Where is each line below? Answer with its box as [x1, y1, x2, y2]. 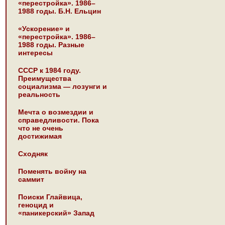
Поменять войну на [18, 167, 86, 175]
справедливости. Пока [18, 116, 99, 124]
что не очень [18, 124, 63, 132]
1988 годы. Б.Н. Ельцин [18, 7, 101, 15]
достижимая [18, 132, 62, 140]
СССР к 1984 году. [18, 66, 81, 74]
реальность [18, 90, 60, 98]
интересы [18, 49, 53, 57]
